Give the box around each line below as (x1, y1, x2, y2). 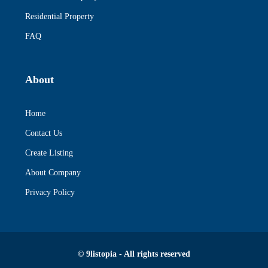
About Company (25, 167, 81, 177)
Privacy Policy (25, 187, 75, 197)
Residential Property (25, 11, 94, 21)
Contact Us (25, 128, 62, 138)
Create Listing (25, 148, 73, 157)
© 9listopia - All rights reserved (78, 249, 190, 258)
